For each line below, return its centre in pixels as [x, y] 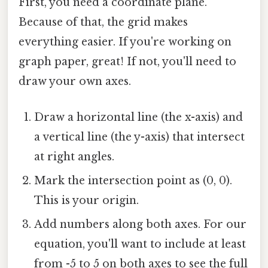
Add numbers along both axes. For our [141, 224]
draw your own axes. [75, 82]
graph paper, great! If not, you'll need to [127, 62]
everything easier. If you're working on [125, 42]
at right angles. [74, 156]
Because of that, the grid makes [103, 22]
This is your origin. [87, 200]
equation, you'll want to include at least [140, 244]
